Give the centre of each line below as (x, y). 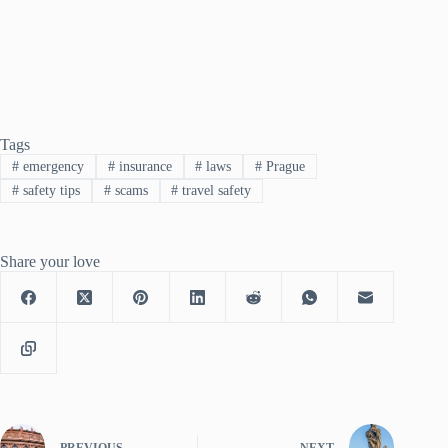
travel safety (215, 190)
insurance (143, 166)
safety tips (49, 190)
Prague (284, 166)
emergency (51, 166)
